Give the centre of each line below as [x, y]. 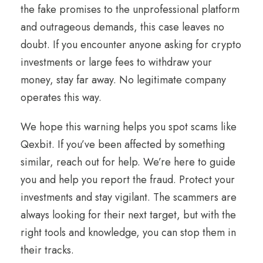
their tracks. [47, 250]
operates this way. [61, 98]
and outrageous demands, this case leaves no [122, 27]
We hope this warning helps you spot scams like [129, 127]
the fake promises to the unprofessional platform [130, 10]
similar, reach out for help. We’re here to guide [128, 162]
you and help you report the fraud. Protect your [128, 180]
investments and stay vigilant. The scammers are [129, 198]
